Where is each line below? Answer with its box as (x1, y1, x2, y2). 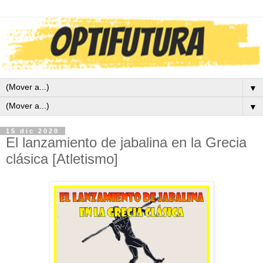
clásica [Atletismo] (6, 151, 118, 167)
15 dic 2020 (6, 127, 59, 135)
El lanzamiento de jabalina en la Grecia (6, 134, 247, 151)
